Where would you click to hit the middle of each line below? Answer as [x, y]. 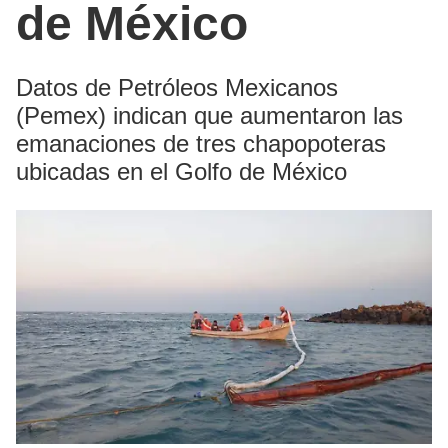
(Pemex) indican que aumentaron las [209, 116]
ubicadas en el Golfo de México [181, 172]
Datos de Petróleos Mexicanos [177, 88]
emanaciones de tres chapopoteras [201, 144]
